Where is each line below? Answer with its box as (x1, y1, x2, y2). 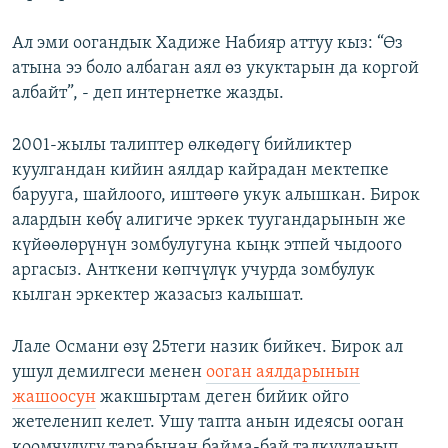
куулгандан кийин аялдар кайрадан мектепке (12, 161, 389, 181)
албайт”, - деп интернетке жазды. (12, 84, 284, 104)
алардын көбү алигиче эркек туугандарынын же (12, 211, 406, 231)
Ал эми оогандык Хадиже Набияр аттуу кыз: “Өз (12, 34, 403, 54)
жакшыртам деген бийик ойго (96, 388, 349, 408)
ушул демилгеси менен (12, 363, 206, 383)
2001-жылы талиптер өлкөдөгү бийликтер (12, 136, 352, 156)
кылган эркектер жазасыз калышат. (12, 286, 304, 306)
